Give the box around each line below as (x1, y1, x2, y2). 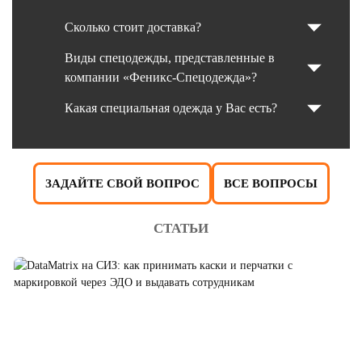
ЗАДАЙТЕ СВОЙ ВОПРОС (44, 177, 200, 191)
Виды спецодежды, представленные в (65, 51, 275, 65)
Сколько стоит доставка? (65, 20, 201, 35)
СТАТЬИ (154, 221, 208, 237)
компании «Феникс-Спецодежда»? (65, 70, 257, 85)
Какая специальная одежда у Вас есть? (65, 101, 277, 116)
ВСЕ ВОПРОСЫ (223, 177, 318, 191)
